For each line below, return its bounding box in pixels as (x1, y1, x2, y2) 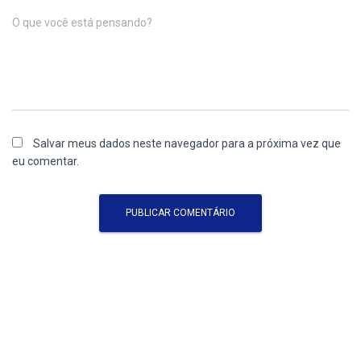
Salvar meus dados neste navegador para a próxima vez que (33, 137, 341, 150)
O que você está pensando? (12, 16, 152, 29)
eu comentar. (12, 155, 79, 168)
